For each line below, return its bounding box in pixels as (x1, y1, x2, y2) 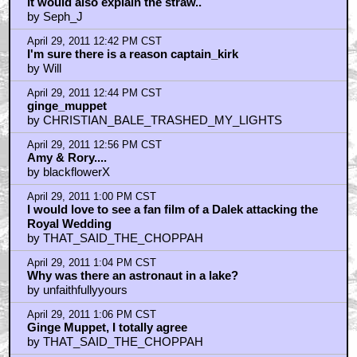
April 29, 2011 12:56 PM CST (26, 139, 162, 151)
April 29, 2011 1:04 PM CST (26, 257, 156, 269)
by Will (26, 61, 61, 75)
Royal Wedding (26, 216, 112, 230)
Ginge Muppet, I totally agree (26, 320, 187, 334)
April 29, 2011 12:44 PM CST (26, 87, 162, 99)
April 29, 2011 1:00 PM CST (26, 190, 156, 202)
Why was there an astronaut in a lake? (26, 268, 238, 282)
